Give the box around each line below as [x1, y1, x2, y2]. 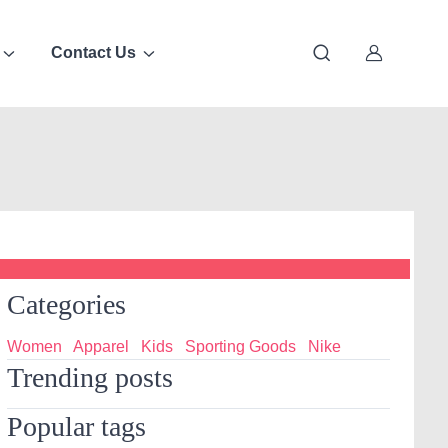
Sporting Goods [185, 337, 297, 355]
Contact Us [50, 44, 136, 62]
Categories [7, 288, 127, 320]
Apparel [73, 337, 130, 355]
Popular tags [7, 410, 147, 442]
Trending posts [7, 361, 174, 393]
